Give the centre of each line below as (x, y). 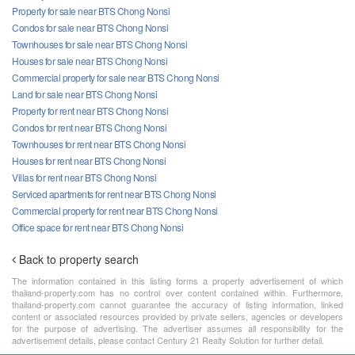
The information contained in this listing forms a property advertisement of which (177, 280)
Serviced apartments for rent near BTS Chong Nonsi (114, 193)
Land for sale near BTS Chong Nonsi (84, 94)
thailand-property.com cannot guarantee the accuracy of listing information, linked (177, 304)
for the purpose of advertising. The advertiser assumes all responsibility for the (177, 328)
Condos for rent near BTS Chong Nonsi (89, 127)
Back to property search (79, 259)
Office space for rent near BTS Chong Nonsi (97, 227)
